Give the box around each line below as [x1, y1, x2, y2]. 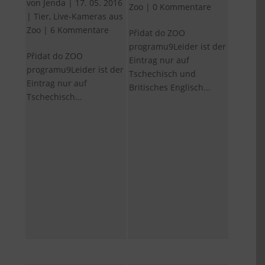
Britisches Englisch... [129, 81, 211, 93]
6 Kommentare [50, 24, 109, 35]
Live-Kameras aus [53, 10, 124, 22]
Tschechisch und [129, 67, 196, 79]
